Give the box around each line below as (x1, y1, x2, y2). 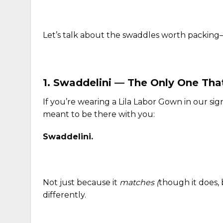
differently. (43, 190, 86, 200)
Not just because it (43, 177, 119, 187)
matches (119, 177, 156, 187)
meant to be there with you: (43, 109, 155, 119)
